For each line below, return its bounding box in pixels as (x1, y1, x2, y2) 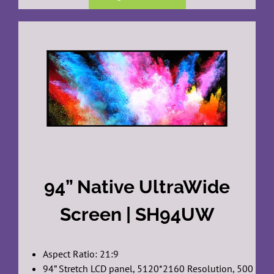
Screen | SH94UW (59, 204, 215, 226)
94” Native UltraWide (44, 176, 230, 198)
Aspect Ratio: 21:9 (42, 248, 119, 261)
